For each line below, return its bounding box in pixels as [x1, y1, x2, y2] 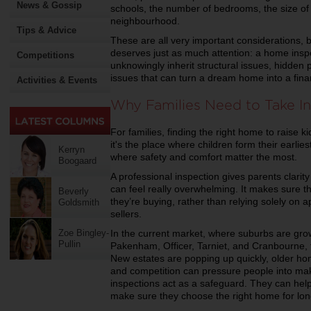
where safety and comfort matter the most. [110, 151, 300, 162]
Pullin [58, 239, 81, 249]
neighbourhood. [110, 15, 183, 26]
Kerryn [58, 144, 85, 155]
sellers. [110, 208, 144, 219]
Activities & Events [17, 75, 97, 85]
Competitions [17, 50, 74, 60]
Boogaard [58, 155, 96, 166]
